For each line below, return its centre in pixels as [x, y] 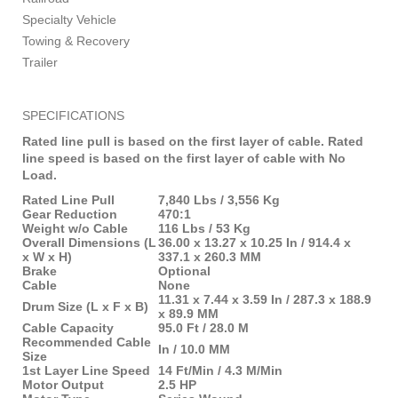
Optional [184, 271]
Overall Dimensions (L [89, 242]
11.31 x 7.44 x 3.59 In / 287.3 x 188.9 [265, 299]
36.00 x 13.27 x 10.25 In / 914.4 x [255, 242]
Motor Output [63, 384]
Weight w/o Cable [75, 228]
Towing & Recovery [76, 40]
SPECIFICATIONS [75, 115]
